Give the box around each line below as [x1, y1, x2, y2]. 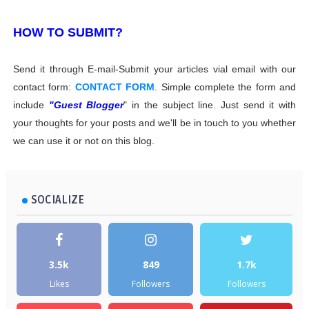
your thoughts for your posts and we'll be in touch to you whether [12, 117, 297, 129]
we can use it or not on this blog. [12, 135, 154, 147]
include [12, 99, 49, 111]
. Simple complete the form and [154, 81, 297, 93]
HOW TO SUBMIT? [12, 26, 123, 40]
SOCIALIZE [30, 193, 84, 208]
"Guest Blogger [48, 99, 124, 111]
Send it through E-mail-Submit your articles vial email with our [12, 63, 297, 75]
